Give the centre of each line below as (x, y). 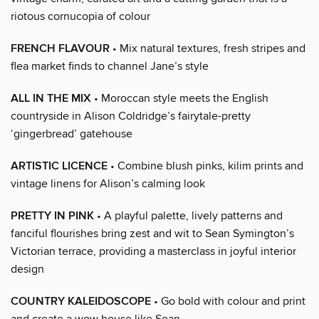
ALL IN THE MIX (51, 98)
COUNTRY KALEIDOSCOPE (81, 301)
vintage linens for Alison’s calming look (108, 183)
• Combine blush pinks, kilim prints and (205, 166)
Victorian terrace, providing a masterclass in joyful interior (153, 251)
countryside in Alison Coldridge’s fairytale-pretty (131, 116)
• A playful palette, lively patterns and (188, 215)
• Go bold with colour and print (228, 301)
